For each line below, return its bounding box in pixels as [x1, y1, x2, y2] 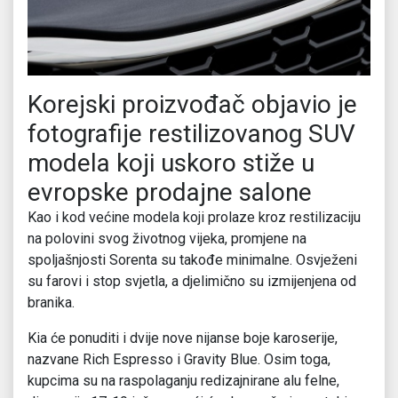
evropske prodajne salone [28, 178, 312, 208]
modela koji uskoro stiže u [28, 148, 314, 179]
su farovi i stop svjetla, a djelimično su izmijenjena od [28, 273, 356, 291]
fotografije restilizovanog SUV [28, 119, 355, 149]
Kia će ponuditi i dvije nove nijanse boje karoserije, [28, 330, 338, 347]
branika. [28, 294, 75, 312]
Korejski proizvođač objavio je [28, 90, 357, 120]
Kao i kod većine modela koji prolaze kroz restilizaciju [28, 209, 361, 227]
